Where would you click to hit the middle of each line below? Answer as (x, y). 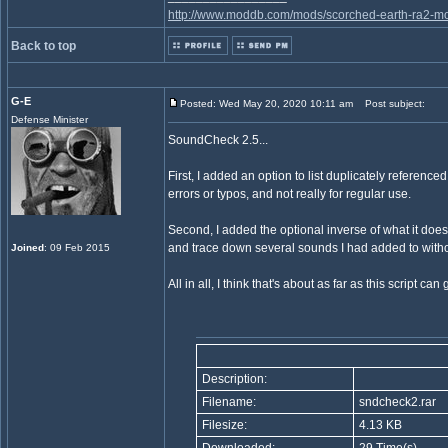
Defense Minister (49, 119)
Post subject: (390, 103)
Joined (27, 247)
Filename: (227, 402)
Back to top (43, 46)
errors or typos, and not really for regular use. (289, 194)
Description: (233, 379)
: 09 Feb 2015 (77, 247)
